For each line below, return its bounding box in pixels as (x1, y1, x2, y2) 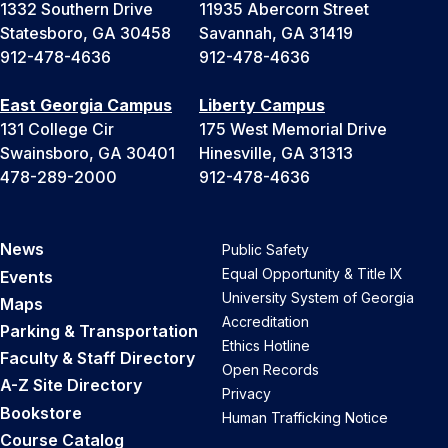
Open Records (222, 361, 319, 379)
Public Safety (222, 241, 309, 259)
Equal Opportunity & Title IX (222, 265, 403, 283)
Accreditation (222, 313, 309, 331)
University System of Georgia (222, 289, 414, 307)
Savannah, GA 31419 (199, 23, 353, 44)
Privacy (222, 385, 271, 403)
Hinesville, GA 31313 (199, 143, 353, 164)
